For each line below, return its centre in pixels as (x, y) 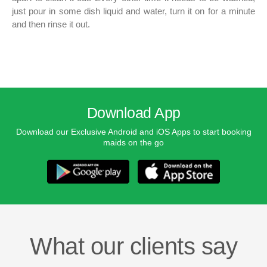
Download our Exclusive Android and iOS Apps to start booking (133, 132)
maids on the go (133, 143)
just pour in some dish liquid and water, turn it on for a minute (133, 11)
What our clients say (133, 246)
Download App (133, 113)
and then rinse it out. (51, 24)
